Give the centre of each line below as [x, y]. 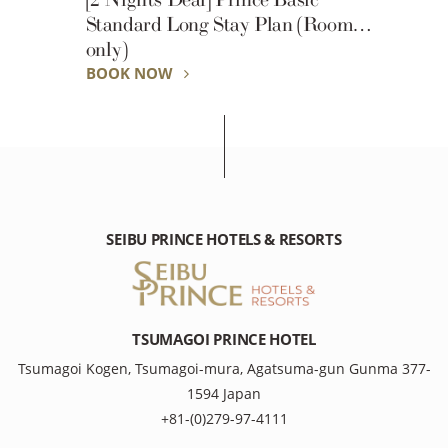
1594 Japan [224, 394]
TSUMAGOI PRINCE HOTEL [224, 340]
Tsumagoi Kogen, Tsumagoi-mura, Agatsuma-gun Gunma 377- [224, 369]
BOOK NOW [131, 72]
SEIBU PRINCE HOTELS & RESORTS [224, 239]
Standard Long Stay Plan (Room [219, 24]
